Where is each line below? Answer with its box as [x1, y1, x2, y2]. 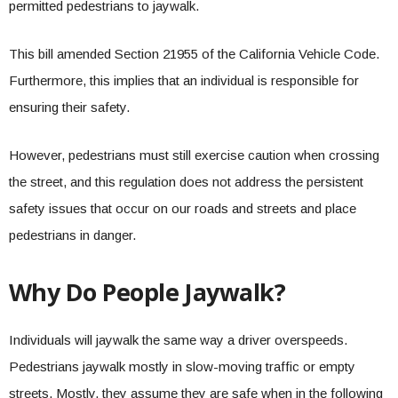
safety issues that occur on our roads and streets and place [9, 201, 356, 216]
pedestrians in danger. [9, 227, 136, 243]
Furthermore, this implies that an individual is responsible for [9, 73, 359, 88]
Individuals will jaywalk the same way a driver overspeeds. [9, 332, 347, 347]
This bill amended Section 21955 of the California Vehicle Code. [9, 46, 379, 61]
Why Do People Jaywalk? [9, 275, 286, 308]
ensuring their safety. [9, 99, 133, 115]
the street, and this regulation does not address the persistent [9, 174, 363, 189]
